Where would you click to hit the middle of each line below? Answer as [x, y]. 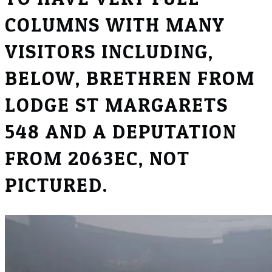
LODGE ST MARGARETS [117, 105]
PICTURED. [56, 185]
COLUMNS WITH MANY [115, 25]
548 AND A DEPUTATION [121, 132]
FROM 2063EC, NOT [97, 158]
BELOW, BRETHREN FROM [130, 78]
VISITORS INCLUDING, [109, 52]
